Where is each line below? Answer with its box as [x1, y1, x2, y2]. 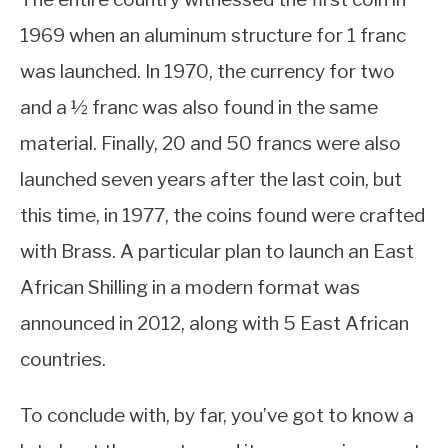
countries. [20, 347, 110, 371]
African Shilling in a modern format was [20, 275, 360, 299]
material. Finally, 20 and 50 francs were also [20, 131, 401, 155]
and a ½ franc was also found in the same [20, 95, 378, 119]
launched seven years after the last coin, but [20, 167, 402, 191]
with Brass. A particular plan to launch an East [20, 239, 414, 263]
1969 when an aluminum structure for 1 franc [20, 23, 406, 47]
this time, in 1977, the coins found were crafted [20, 203, 425, 227]
